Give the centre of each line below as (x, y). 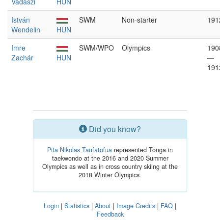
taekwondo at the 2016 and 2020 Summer (110, 158)
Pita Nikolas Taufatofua (80, 150)
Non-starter (139, 20)
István (21, 20)
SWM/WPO (96, 48)
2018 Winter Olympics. (110, 175)
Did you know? (114, 129)
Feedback (110, 214)
